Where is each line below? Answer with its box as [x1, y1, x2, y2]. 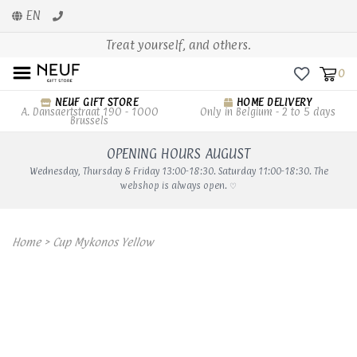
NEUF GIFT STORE [51, 96, 139, 108]
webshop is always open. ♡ [120, 180, 237, 191]
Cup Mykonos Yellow [53, 235, 153, 249]
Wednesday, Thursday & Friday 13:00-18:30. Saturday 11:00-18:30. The [29, 166, 328, 177]
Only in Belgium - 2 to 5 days [200, 105, 335, 118]
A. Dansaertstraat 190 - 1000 [20, 105, 159, 118]
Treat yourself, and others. [106, 37, 251, 53]
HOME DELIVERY [233, 96, 312, 108]
